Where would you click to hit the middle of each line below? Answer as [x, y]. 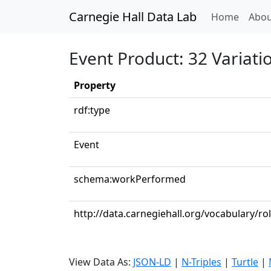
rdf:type [92, 110]
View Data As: [101, 262]
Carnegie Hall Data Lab [133, 17]
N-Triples [201, 262]
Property [95, 85]
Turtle [245, 262]
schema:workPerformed [130, 179]
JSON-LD [152, 262]
